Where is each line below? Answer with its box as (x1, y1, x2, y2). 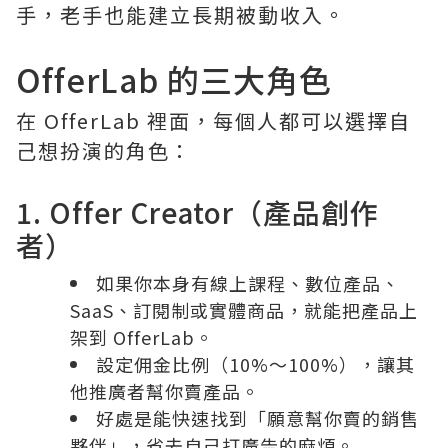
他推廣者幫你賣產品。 (70, 377, 260, 404)
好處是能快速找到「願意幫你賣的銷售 (96, 404, 419, 431)
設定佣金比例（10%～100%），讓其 (96, 350, 415, 377)
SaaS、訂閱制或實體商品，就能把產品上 (70, 296, 418, 323)
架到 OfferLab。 (70, 323, 214, 350)
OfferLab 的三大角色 (16, 55, 332, 102)
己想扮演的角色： (16, 135, 192, 165)
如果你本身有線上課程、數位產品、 (96, 269, 400, 296)
